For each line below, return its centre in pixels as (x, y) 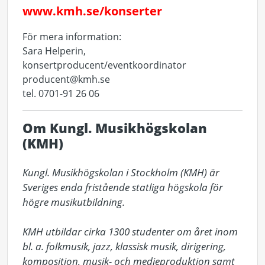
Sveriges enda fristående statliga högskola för (123, 187)
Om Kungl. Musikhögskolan (115, 128)
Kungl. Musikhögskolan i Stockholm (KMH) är (121, 172)
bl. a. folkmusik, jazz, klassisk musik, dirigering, (124, 246)
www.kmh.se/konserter (92, 11)
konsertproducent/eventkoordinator (104, 65)
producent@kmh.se (66, 79)
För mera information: (72, 36)
